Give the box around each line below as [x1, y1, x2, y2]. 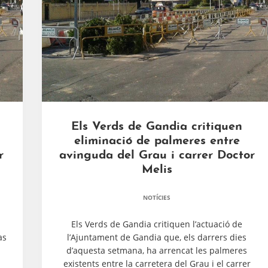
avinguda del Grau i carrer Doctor [59, 150, 255, 162]
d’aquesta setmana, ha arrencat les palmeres [66, 245, 247, 256]
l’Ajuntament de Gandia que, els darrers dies [67, 232, 246, 243]
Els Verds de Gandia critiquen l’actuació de [71, 218, 242, 230]
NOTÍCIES [143, 193, 170, 202]
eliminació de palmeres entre [74, 135, 240, 147]
